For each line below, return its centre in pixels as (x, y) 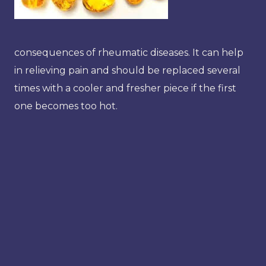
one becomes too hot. (66, 106)
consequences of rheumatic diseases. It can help (129, 52)
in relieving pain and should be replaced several (127, 70)
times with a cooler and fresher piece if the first (125, 88)
